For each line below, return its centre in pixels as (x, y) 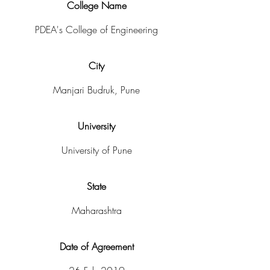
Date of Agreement (96, 246)
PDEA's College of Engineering (96, 30)
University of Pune (96, 150)
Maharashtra (96, 210)
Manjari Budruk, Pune (96, 90)
